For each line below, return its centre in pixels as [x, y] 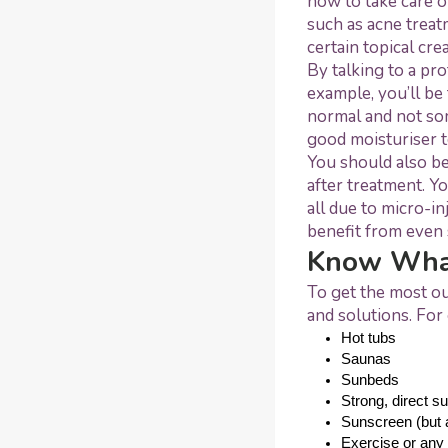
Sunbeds [370, 379]
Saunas [366, 358]
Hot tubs [368, 337]
